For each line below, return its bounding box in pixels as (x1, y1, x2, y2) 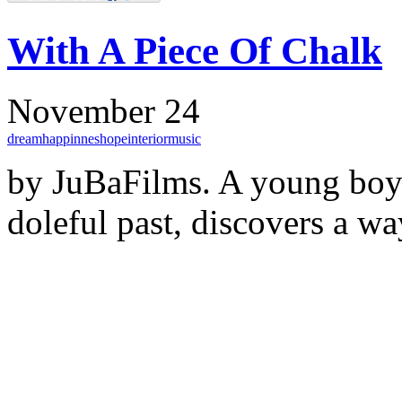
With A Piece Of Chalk (7, 29, 382, 72)
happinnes (42, 130, 100, 146)
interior (127, 130, 168, 146)
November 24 (7, 91, 200, 130)
